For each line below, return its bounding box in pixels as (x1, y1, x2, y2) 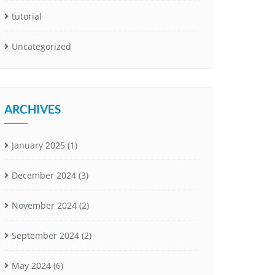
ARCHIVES (4, 101, 61, 116)
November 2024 (12, 199, 77, 211)
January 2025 (12, 139, 65, 151)
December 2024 (12, 169, 76, 181)
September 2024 (12, 229, 79, 241)
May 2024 (12, 259, 51, 271)
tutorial (12, 10, 42, 22)
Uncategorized (12, 40, 71, 52)
